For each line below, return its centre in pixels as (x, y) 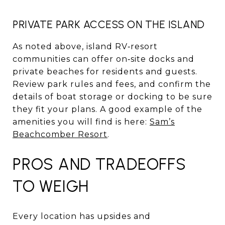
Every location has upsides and (82, 216)
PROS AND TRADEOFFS (99, 164)
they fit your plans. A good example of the (107, 109)
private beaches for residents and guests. (105, 71)
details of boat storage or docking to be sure (113, 96)
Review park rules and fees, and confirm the (112, 84)
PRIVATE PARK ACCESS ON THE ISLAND (109, 24)
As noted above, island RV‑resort (85, 46)
